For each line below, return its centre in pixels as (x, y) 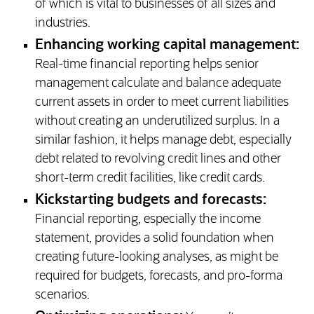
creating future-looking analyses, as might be (156, 258)
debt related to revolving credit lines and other (158, 159)
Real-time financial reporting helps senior (146, 65)
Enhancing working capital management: (167, 45)
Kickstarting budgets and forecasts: (150, 200)
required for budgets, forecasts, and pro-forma (158, 277)
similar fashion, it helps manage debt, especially (163, 141)
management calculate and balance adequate (158, 84)
